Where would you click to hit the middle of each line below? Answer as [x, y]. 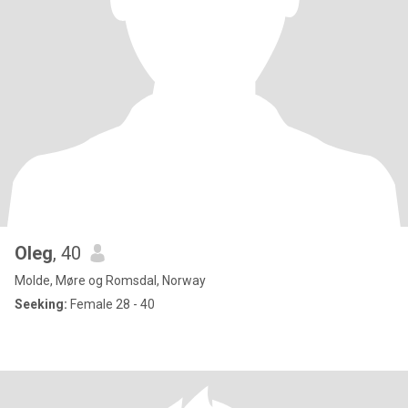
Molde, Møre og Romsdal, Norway [110, 280]
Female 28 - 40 [111, 304]
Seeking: [41, 304]
